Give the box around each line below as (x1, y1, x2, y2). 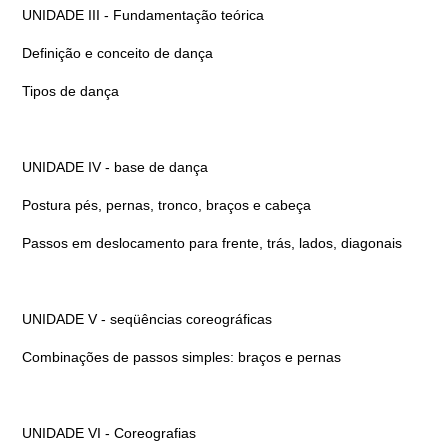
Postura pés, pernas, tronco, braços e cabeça (21, 197, 311, 213)
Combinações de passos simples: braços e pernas (21, 349, 341, 365)
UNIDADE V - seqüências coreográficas (21, 311, 272, 327)
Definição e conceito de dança (21, 45, 213, 61)
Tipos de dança (21, 83, 119, 99)
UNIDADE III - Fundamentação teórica (21, 7, 264, 23)
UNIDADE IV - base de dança (21, 159, 208, 175)
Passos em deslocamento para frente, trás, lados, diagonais (21, 235, 402, 251)
